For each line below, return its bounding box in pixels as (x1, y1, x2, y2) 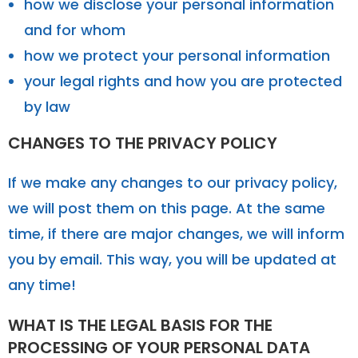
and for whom (24, 19, 125, 40)
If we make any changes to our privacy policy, (8, 172, 337, 193)
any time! (8, 274, 76, 295)
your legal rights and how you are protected (24, 70, 342, 91)
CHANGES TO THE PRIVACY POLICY (8, 131, 277, 154)
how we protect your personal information (24, 45, 330, 66)
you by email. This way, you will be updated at (8, 249, 336, 269)
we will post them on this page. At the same (8, 197, 325, 218)
